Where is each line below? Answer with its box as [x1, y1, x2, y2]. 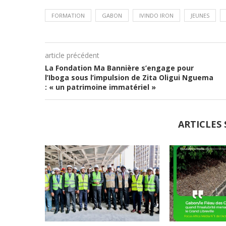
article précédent [44, 50, 99, 60]
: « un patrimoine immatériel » [44, 82, 156, 92]
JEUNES [190, 12, 209, 19]
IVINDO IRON [139, 12, 174, 19]
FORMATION [51, 12, 85, 19]
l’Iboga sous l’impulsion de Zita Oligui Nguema [44, 73, 213, 82]
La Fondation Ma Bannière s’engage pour [44, 63, 194, 73]
